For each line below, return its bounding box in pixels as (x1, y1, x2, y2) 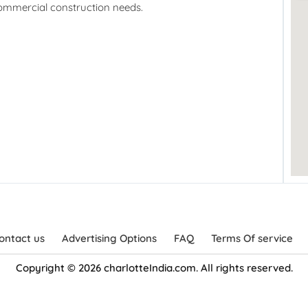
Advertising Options (61, 232, 157, 245)
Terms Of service (210, 232, 293, 245)
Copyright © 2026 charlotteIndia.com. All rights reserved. (15, 261, 293, 275)
